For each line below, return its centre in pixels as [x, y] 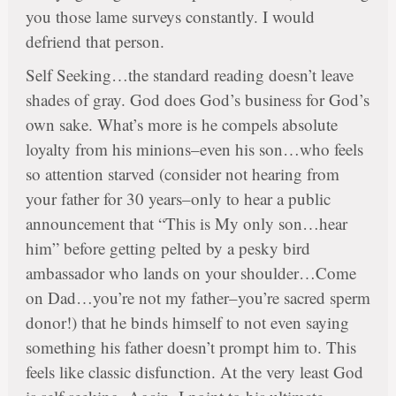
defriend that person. [95, 42]
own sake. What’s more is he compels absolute [181, 125]
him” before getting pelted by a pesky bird [168, 248]
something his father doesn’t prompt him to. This [190, 347]
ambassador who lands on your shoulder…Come [190, 273]
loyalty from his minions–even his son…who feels [194, 149]
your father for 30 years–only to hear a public [178, 199]
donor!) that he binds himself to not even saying [187, 323]
